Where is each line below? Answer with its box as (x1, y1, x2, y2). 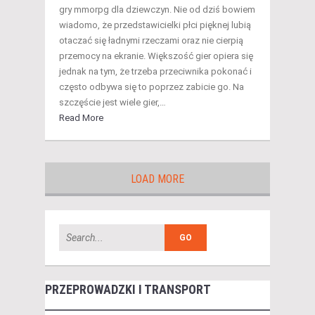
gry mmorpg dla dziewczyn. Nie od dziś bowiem (59, 4, 255, 15)
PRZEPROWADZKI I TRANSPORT (45, 282, 211, 297)
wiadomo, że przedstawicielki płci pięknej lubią (59, 20, 251, 31)
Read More (59, 112, 103, 124)
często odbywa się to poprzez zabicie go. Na (59, 82, 244, 93)
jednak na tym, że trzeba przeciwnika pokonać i (59, 66, 252, 77)
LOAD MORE (131, 172, 184, 186)
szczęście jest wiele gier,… (59, 97, 166, 108)
